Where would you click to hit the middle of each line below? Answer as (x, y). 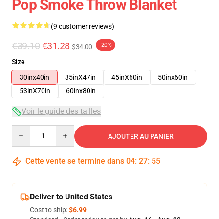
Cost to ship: (49, 210)
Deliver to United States (71, 197)
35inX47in (80, 77)
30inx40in (34, 77)
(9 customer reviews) (83, 26)
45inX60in (127, 77)
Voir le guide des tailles (61, 111)
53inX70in (35, 91)
